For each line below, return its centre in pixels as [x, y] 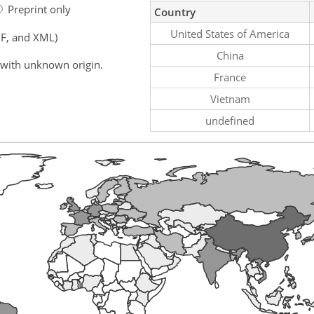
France [230, 77]
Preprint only [39, 9]
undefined [230, 120]
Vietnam [230, 98]
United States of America [230, 33]
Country [175, 12]
